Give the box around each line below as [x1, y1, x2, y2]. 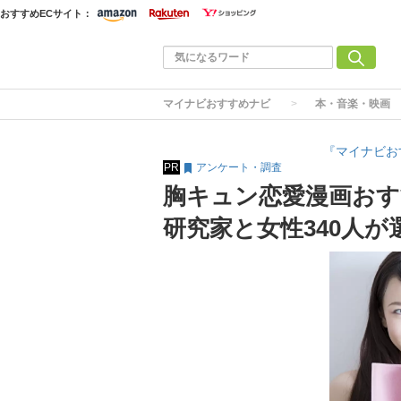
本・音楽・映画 [315, 98, 390, 110]
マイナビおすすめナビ [163, 98, 270, 110]
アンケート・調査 [193, 161, 282, 174]
